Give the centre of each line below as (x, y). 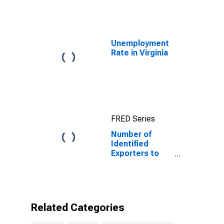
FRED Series (133, 119)
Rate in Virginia (139, 53)
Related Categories (78, 207)
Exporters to (135, 153)
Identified (130, 144)
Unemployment (140, 43)
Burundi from (135, 163)
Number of (131, 134)
